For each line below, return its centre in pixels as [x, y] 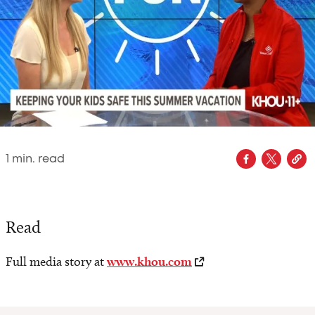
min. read [37, 159]
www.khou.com [149, 262]
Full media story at [56, 262]
